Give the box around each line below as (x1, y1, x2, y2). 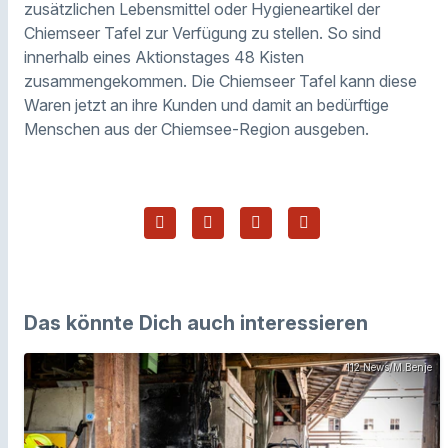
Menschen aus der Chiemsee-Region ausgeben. (24, 118, 369, 139)
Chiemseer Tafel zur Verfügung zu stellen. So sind (24, 22, 381, 43)
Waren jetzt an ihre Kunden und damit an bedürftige (24, 94, 389, 115)
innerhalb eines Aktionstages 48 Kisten (24, 46, 304, 67)
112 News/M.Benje (346, 360, 432, 373)
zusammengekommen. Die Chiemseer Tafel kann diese (24, 70, 417, 91)
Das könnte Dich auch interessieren (24, 310, 368, 335)
